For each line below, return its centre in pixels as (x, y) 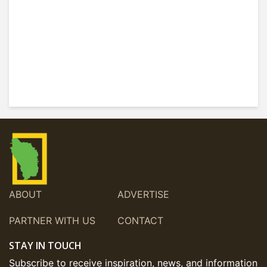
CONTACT (140, 221)
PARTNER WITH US (52, 221)
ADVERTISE (143, 194)
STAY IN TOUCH (45, 246)
